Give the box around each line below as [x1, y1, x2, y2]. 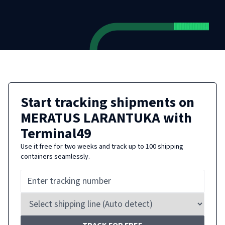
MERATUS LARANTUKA [21, 108, 160, 128]
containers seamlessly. [21, 152, 90, 162]
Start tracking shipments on [21, 92, 194, 113]
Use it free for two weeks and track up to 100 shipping [21, 142, 183, 152]
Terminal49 [21, 124, 91, 144]
